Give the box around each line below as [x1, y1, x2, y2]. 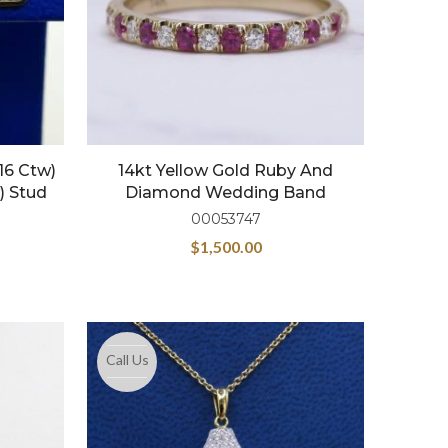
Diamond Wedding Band [125, 182, 327, 202]
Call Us [105, 350, 149, 368]
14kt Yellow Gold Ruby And [118, 160, 334, 180]
